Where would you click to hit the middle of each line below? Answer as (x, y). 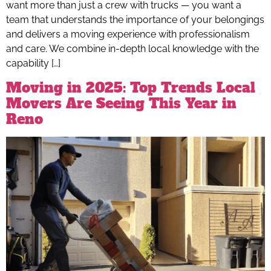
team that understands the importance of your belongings (135, 20)
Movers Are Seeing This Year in (121, 103)
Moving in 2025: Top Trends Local (131, 87)
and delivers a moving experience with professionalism (128, 34)
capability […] (33, 64)
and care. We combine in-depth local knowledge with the (132, 49)
